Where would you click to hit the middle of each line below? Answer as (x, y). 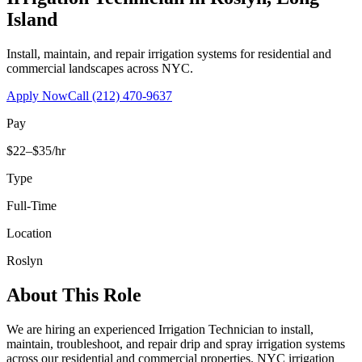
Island (32, 19)
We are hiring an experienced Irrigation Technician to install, (160, 329)
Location (29, 233)
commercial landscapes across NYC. (100, 68)
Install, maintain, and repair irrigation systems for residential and (169, 53)
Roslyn (25, 260)
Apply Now (37, 95)
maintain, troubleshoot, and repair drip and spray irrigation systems (176, 343)
